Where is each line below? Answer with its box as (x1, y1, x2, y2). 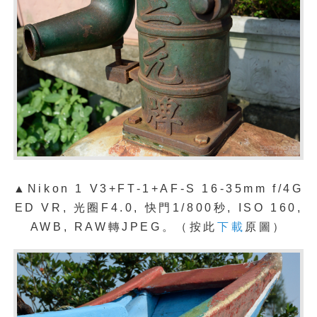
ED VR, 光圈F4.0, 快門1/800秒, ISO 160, (14, 201, 303, 214)
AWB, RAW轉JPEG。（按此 (30, 220, 218, 233)
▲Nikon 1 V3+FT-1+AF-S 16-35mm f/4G (13, 182, 304, 195)
